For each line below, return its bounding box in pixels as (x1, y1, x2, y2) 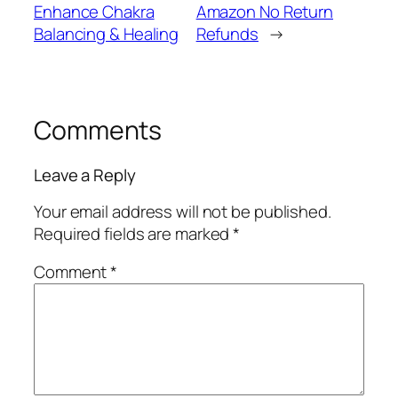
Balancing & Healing (34, 22, 179, 46)
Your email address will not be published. (34, 199, 331, 223)
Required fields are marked (34, 221, 234, 245)
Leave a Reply (34, 163, 136, 187)
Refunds (195, 22, 259, 46)
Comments (34, 113, 163, 148)
